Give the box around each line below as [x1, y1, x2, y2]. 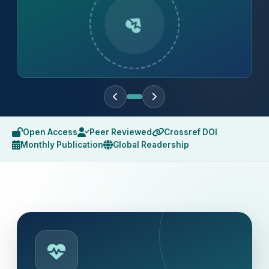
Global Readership [113, 139, 189, 150]
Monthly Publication [20, 139, 103, 150]
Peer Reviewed [89, 127, 152, 137]
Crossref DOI [164, 127, 217, 137]
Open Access [23, 127, 77, 137]
